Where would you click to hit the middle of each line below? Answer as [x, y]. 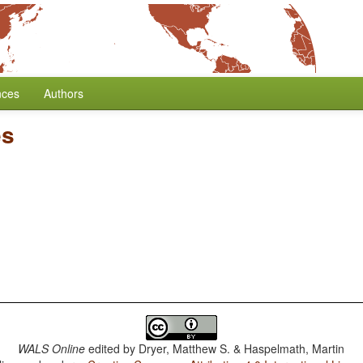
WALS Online [52, 348]
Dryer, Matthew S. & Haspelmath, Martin [242, 348]
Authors [64, 93]
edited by [112, 348]
